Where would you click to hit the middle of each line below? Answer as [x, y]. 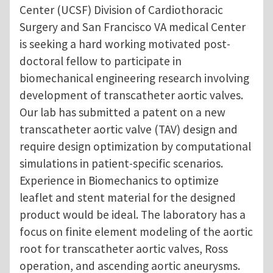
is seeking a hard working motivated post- [125, 44]
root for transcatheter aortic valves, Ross [124, 249]
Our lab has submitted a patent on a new [122, 112]
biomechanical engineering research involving [134, 78]
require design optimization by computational [135, 147]
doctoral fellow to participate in [101, 61]
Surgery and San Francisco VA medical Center [133, 27]
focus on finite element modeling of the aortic [136, 232]
